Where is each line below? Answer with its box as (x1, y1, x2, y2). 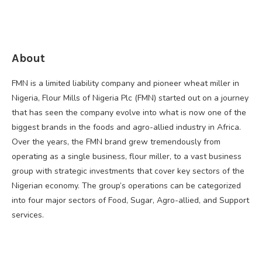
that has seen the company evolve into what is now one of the (12, 106, 246, 118)
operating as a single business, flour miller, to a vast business (12, 150, 242, 162)
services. (12, 209, 44, 220)
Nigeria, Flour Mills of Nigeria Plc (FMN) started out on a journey (12, 92, 249, 104)
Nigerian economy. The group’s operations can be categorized (12, 180, 241, 191)
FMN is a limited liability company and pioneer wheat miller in (12, 77, 239, 89)
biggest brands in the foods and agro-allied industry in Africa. (12, 121, 241, 133)
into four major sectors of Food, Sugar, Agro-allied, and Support (12, 194, 249, 206)
